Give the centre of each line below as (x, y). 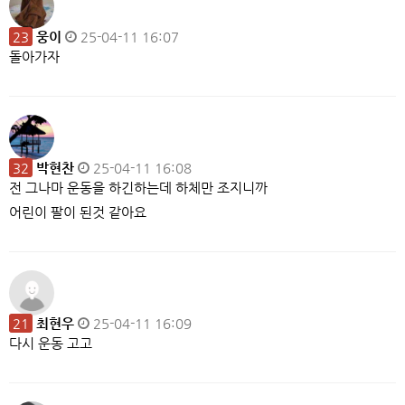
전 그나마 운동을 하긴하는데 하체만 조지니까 (138, 188)
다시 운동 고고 (51, 343)
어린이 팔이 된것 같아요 (78, 212)
